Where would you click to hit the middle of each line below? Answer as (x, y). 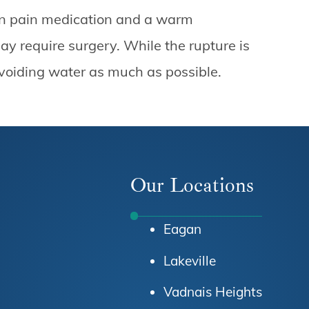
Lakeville (189, 260)
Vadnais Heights (212, 292)
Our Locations (192, 185)
